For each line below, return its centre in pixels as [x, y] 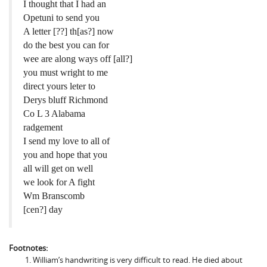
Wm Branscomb [54, 195]
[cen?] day [43, 209]
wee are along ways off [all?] [78, 58]
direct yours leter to [60, 86]
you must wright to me [66, 72]
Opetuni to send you [62, 17]
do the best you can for [66, 45]
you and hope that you [66, 154]
